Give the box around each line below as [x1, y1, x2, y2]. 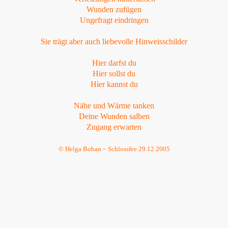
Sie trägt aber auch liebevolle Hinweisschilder [41, 37, 187, 46]
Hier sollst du [93, 69, 135, 78]
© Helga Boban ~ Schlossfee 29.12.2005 [58, 145, 170, 153]
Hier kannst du [90, 80, 138, 89]
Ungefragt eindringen [79, 16, 149, 24]
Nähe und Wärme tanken [74, 101, 154, 110]
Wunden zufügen [87, 5, 141, 14]
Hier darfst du [92, 59, 136, 67]
